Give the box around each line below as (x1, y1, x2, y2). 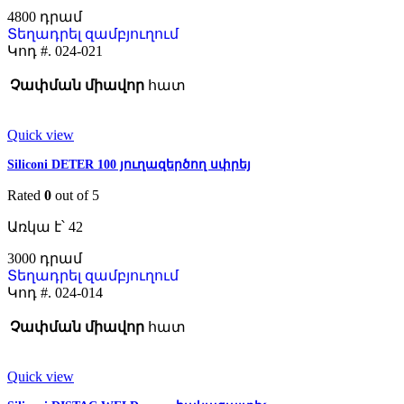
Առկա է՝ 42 (7, 219, 83, 235)
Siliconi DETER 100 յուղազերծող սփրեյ (7, 158, 251, 172)
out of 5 (51, 188, 99, 204)
